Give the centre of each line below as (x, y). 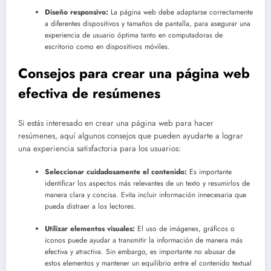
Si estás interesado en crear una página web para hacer (116, 123)
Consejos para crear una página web (134, 73)
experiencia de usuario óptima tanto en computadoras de (134, 35)
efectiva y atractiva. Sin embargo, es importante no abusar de (140, 252)
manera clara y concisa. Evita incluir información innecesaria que (145, 195)
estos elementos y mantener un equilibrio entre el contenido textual (148, 263)
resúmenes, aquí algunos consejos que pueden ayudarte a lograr (131, 136)
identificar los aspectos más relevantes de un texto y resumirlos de (147, 184)
